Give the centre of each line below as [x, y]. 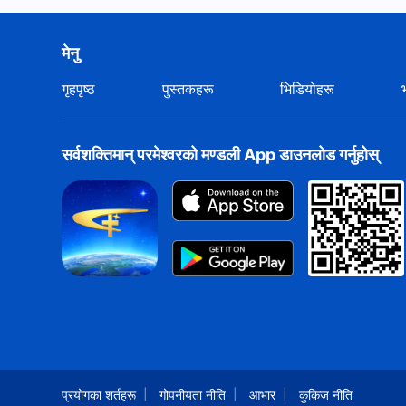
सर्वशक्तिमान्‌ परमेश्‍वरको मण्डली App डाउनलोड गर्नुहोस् [220, 155]
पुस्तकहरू [188, 89]
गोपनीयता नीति [193, 395]
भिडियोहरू [308, 89]
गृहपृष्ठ [78, 89]
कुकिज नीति [326, 395]
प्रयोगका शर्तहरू [99, 395]
